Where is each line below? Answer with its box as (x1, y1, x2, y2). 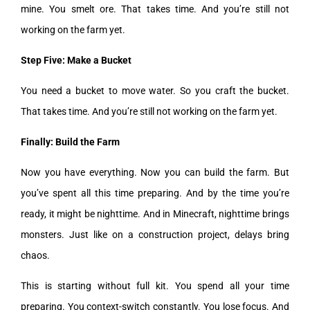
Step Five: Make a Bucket (21, 54, 131, 66)
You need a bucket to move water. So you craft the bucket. (21, 84, 289, 96)
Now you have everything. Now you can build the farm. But (21, 166, 289, 178)
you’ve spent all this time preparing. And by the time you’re (21, 187, 289, 199)
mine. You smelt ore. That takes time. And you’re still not (21, 3, 289, 15)
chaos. (21, 249, 50, 261)
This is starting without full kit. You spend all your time (21, 280, 289, 291)
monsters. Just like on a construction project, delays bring (21, 228, 289, 240)
